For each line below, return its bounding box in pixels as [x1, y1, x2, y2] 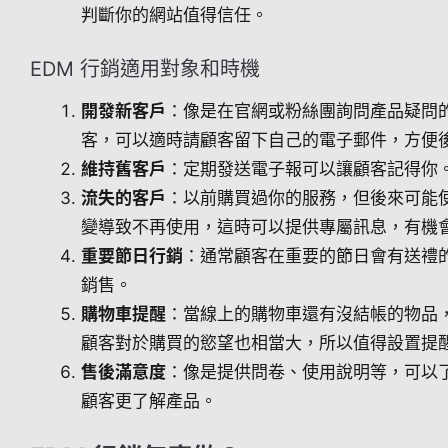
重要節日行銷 [81, 245, 183, 266]
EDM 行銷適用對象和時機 [30, 56, 260, 81]
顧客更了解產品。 [81, 390, 217, 411]
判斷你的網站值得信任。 [81, 5, 268, 25]
